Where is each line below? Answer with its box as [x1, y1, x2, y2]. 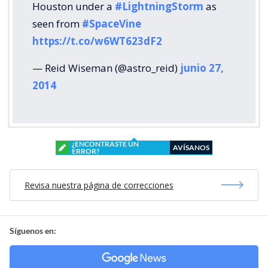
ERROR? [72, 146, 99, 156]
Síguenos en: [10, 225, 56, 236]
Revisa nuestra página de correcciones [24, 179, 173, 191]
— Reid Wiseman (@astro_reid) [32, 60, 180, 75]
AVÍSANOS [173, 142, 209, 152]
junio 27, [180, 60, 224, 75]
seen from [32, 16, 82, 31]
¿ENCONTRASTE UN [72, 139, 139, 148]
